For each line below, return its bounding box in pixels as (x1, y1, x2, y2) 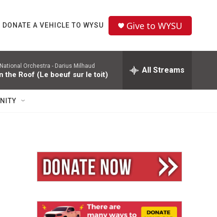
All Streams (142, 65, 185, 75)
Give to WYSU (126, 19, 182, 31)
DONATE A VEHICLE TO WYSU (2, 21, 104, 29)
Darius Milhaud (55, 62, 95, 69)
